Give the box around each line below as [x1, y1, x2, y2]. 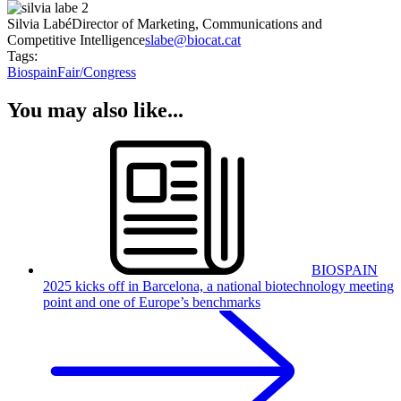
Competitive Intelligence [7, 32, 145, 48]
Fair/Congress [57, 64, 136, 81]
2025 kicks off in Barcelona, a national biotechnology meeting [43, 278, 394, 294]
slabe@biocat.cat [145, 32, 241, 48]
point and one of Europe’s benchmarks [43, 294, 260, 311]
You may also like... [7, 98, 183, 123]
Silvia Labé [7, 16, 72, 32]
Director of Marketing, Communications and [72, 16, 322, 32]
